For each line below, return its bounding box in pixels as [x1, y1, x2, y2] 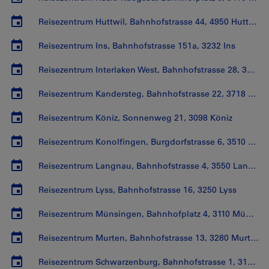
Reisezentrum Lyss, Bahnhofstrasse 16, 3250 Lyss [38, 184, 237, 195]
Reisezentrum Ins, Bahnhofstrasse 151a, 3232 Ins [38, 40, 235, 51]
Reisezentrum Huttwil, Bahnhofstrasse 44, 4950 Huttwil [249, 16, 257, 27]
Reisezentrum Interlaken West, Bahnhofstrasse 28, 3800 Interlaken [247, 64, 255, 75]
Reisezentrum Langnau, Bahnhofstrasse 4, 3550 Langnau [248, 160, 256, 171]
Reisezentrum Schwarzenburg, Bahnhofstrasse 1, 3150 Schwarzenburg [247, 256, 256, 267]
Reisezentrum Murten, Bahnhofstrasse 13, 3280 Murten [250, 232, 259, 243]
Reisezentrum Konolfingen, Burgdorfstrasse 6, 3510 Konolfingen [248, 136, 256, 147]
